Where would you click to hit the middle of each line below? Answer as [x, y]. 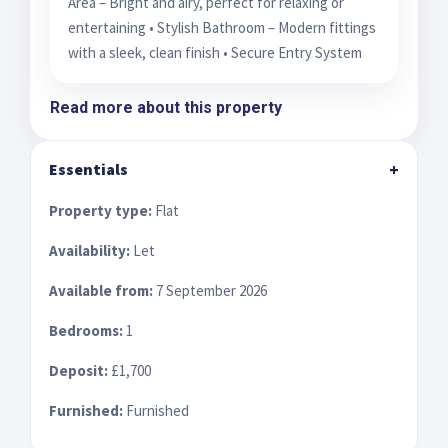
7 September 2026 [210, 290]
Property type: [100, 210]
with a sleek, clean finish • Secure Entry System [215, 52]
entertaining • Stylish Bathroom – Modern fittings [222, 27]
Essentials [88, 168]
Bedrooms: [86, 330]
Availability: [89, 250]
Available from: [101, 290]
